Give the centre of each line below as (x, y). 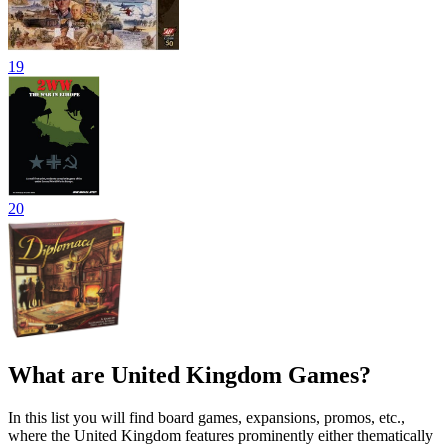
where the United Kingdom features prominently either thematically (220, 435)
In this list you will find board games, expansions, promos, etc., (206, 417)
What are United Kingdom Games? (189, 374)
